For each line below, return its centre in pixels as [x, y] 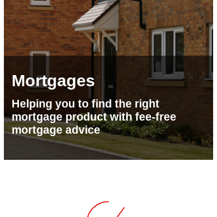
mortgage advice [56, 130]
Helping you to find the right [85, 104]
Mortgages [53, 81]
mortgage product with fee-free [94, 117]
